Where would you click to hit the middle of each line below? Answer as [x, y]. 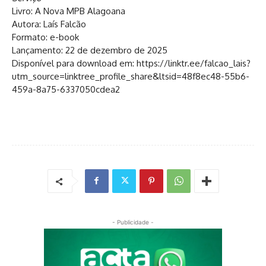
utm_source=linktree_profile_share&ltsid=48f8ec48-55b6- [131, 76]
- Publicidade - [133, 222]
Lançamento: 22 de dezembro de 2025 [90, 50]
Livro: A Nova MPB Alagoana [69, 11]
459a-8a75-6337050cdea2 [66, 89]
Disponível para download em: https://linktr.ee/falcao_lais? [131, 63]
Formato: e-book [45, 37]
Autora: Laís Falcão [49, 24]
